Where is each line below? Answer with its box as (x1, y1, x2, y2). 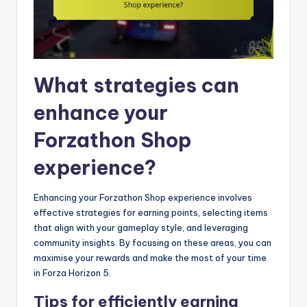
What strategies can (34, 72, 239, 98)
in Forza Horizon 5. (34, 267, 111, 278)
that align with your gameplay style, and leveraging (34, 221, 248, 233)
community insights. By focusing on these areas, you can (34, 236, 271, 248)
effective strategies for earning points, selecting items (34, 206, 268, 218)
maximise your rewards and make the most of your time (34, 251, 267, 263)
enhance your (34, 99, 168, 125)
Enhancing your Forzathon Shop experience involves (34, 191, 252, 203)
